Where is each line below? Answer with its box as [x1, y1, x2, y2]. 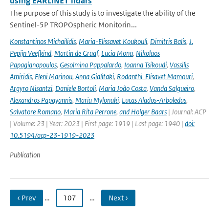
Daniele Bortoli [55, 84, 96, 93]
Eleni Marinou [35, 72, 72, 81]
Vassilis [170, 60, 189, 69]
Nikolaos [136, 48, 160, 58]
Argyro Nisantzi [10, 84, 52, 93]
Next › [109, 193, 128, 202]
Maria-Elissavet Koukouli [79, 37, 147, 46]
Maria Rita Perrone [64, 107, 116, 116]
